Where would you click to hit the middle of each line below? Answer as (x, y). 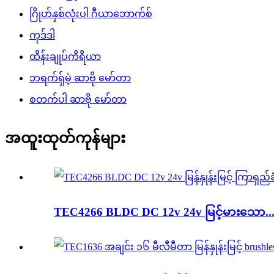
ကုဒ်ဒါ (42, 35)
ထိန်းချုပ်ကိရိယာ (65, 56)
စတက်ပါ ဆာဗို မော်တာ (78, 99)
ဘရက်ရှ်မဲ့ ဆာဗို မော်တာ (80, 78)
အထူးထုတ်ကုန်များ (65, 138)
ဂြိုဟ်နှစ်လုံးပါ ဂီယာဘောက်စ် (91, 13)
